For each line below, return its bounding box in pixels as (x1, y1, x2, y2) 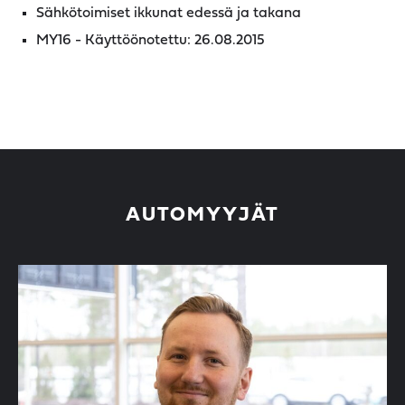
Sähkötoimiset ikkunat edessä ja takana (36, 6, 301, 21)
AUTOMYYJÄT (126, 205, 279, 226)
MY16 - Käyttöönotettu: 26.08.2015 (36, 33, 265, 48)
